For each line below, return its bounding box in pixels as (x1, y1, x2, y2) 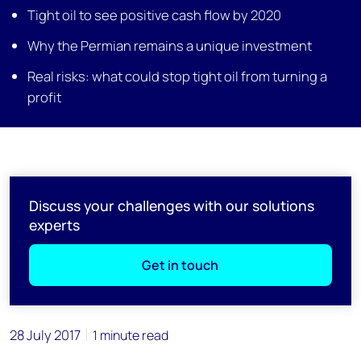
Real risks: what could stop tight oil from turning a (27, 67, 328, 85)
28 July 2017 (10, 326, 81, 344)
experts (29, 215, 80, 234)
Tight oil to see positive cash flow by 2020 (27, 6, 282, 24)
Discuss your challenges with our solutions (29, 196, 314, 215)
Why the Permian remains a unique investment (27, 36, 313, 55)
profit (27, 88, 62, 106)
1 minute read (93, 326, 168, 344)
